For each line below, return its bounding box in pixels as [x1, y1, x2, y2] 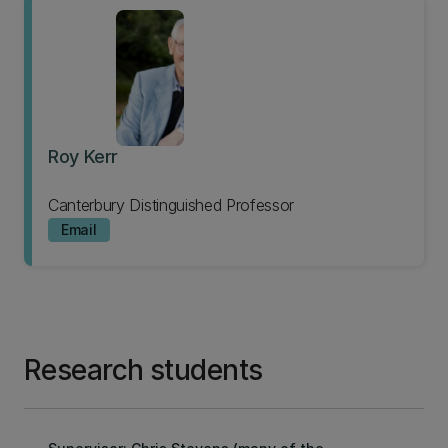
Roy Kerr [48, 146, 119, 167]
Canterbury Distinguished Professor [48, 195, 295, 215]
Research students [24, 353, 263, 387]
